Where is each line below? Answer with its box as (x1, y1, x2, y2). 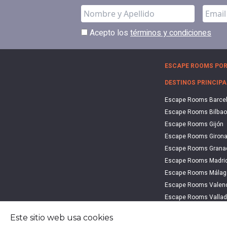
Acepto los (88, 26, 130, 39)
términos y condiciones (130, 26, 211, 39)
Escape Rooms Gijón (165, 120, 223, 129)
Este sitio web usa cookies (10, 213, 113, 222)
